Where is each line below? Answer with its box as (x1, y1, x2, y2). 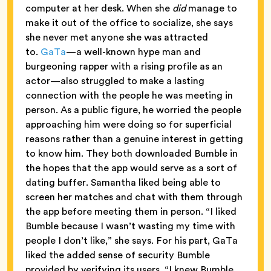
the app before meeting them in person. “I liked (25, 204, 237, 218)
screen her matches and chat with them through (25, 189, 243, 204)
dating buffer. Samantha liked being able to (25, 175, 221, 189)
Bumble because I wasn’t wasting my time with (25, 218, 235, 233)
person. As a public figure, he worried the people (25, 102, 241, 117)
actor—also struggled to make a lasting (25, 73, 204, 88)
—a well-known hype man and (66, 44, 201, 59)
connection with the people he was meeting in (25, 88, 233, 102)
